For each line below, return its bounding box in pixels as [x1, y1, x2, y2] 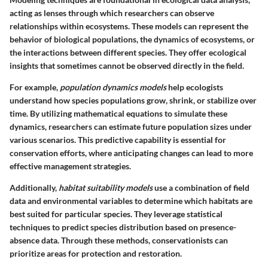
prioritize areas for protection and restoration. [10, 248, 182, 259]
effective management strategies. [10, 161, 131, 172]
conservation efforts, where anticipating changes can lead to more [10, 148, 253, 159]
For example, [10, 82, 60, 93]
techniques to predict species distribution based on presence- [10, 222, 236, 233]
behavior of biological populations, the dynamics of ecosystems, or [10, 34, 255, 45]
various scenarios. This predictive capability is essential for [10, 135, 226, 145]
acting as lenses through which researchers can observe [10, 8, 214, 19]
